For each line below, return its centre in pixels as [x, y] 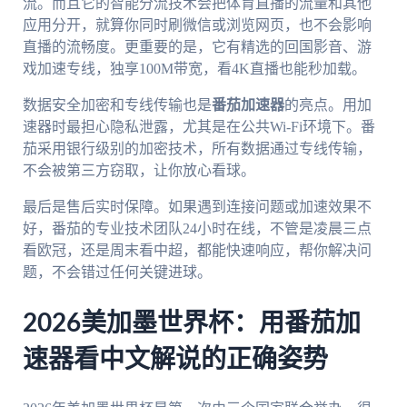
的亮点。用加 [328, 104]
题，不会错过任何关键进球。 [117, 272]
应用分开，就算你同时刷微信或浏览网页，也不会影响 [197, 25]
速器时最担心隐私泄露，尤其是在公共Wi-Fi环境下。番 [199, 126]
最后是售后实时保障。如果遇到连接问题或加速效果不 [197, 206]
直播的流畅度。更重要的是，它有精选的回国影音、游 [197, 46]
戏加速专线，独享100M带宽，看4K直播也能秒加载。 [194, 68]
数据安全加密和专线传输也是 [117, 104]
